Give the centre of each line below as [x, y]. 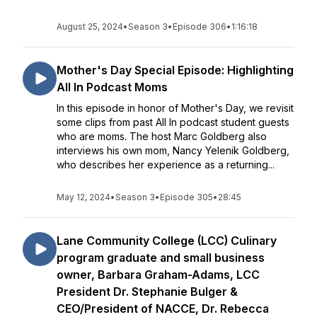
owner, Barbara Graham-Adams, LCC [158, 275]
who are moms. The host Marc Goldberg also [162, 136]
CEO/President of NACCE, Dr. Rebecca [163, 309]
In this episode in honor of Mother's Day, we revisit [175, 108]
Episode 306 [200, 27]
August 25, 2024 [90, 27]
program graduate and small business [161, 258]
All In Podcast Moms [112, 87]
